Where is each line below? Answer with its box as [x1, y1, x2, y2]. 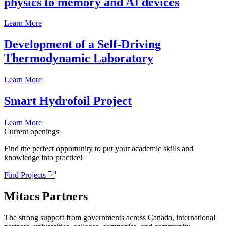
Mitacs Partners [4, 189, 88, 203]
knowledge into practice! [4, 153, 83, 162]
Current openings [4, 127, 59, 136]
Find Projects [4, 171, 48, 180]
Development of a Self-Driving [4, 38, 161, 51]
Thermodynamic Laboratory [4, 51, 153, 65]
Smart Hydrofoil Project [4, 94, 132, 108]
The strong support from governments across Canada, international [4, 213, 215, 222]
